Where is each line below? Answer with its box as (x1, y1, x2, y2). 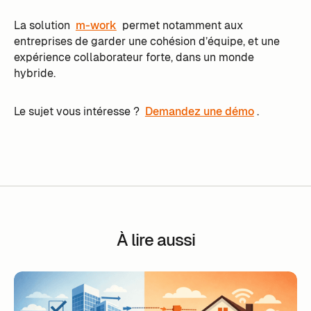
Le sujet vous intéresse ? (13, 103, 142, 119)
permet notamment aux (119, 17, 243, 33)
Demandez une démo (144, 103, 254, 119)
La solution (13, 17, 73, 33)
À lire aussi (116, 229, 195, 251)
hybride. (13, 65, 58, 81)
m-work (75, 17, 117, 33)
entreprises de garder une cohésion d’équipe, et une (13, 33, 280, 49)
